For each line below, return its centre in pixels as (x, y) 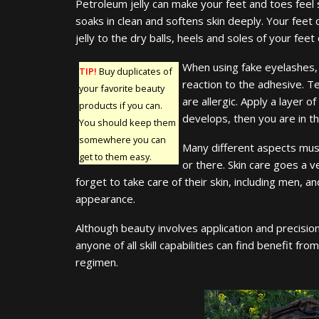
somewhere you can (122, 139)
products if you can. (121, 105)
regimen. (97, 262)
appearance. (105, 198)
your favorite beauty (122, 88)
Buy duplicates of (135, 71)
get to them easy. (115, 156)
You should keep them (127, 122)
